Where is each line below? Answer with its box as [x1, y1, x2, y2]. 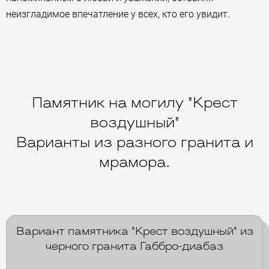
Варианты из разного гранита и [16, 136, 253, 151]
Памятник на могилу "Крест [31, 96, 238, 111]
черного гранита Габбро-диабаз [46, 241, 223, 253]
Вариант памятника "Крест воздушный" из [16, 226, 253, 238]
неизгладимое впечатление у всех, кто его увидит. [6, 8, 230, 20]
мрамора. [99, 156, 170, 171]
